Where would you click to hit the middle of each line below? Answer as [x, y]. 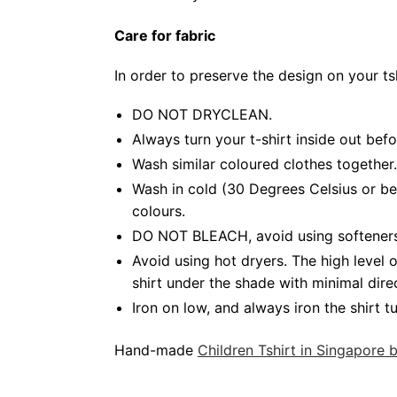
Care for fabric [164, 36]
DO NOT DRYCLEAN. [202, 115]
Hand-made [156, 350]
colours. [158, 211]
